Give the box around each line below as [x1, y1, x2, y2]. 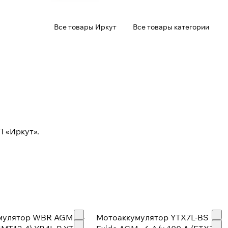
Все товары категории [133, 22, 209, 32]
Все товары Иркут [54, 22, 117, 32]
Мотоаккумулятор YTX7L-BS [96, 212, 209, 223]
